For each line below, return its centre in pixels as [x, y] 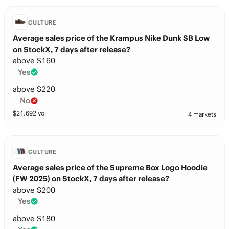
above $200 [34, 190]
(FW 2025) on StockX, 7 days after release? [91, 179]
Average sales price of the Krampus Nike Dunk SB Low [111, 38]
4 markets [202, 114]
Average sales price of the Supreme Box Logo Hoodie [110, 167]
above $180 [34, 219]
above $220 [34, 89]
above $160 [34, 61]
